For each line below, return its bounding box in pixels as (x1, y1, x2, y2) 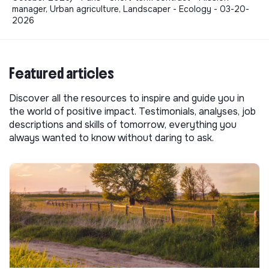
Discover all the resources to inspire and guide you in (9, 92, 244, 105)
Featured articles (9, 64, 114, 83)
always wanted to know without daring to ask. (9, 131, 214, 145)
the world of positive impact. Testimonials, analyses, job (9, 105, 256, 118)
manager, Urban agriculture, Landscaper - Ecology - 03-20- (12, 4, 249, 15)
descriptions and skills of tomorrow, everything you (9, 118, 237, 131)
